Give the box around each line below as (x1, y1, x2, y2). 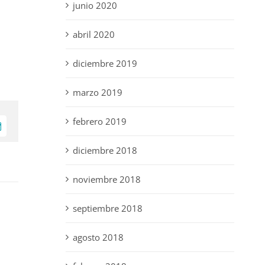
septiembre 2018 (72, 202, 143, 215)
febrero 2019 (72, 115, 127, 128)
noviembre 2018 (72, 173, 141, 186)
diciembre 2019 (72, 57, 137, 70)
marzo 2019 (72, 86, 122, 99)
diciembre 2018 (72, 144, 137, 157)
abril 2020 (72, 28, 115, 41)
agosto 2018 (72, 231, 124, 244)
